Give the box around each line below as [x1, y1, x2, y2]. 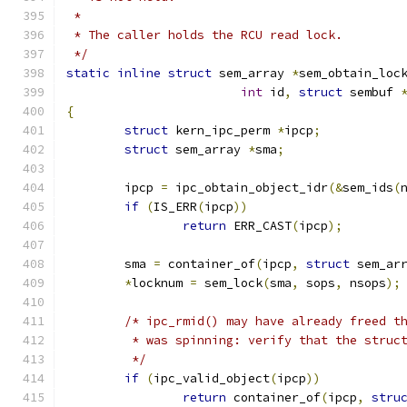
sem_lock [197, 275, 263, 291]
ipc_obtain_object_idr [168, 180, 328, 195]
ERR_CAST [226, 218, 292, 233]
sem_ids [342, 180, 393, 195]
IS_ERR [154, 199, 197, 214]
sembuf [342, 84, 401, 100]
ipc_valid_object [154, 371, 270, 386]
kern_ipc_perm [168, 123, 277, 138]
